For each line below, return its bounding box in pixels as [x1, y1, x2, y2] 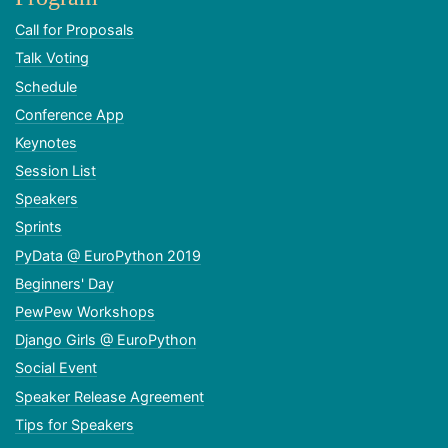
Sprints [15, 218, 62, 236]
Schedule [15, 77, 77, 95]
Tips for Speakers [15, 415, 134, 433]
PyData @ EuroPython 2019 [15, 246, 201, 264]
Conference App [15, 105, 124, 123]
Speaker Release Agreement [15, 387, 204, 405]
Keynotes [15, 133, 77, 151]
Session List [15, 162, 96, 180]
